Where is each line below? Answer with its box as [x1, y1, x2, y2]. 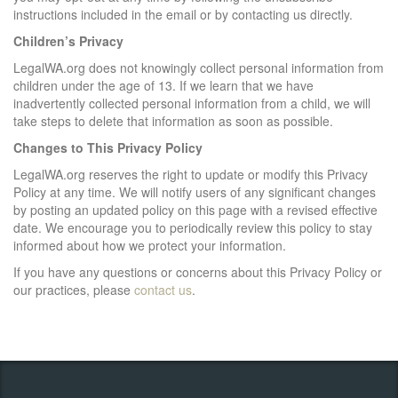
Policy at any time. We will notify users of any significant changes [13, 182, 376, 201]
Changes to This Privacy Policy [13, 138, 203, 156]
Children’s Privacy [13, 31, 123, 50]
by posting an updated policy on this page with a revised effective [13, 200, 378, 219]
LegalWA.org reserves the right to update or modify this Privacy [13, 164, 368, 183]
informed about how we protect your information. [13, 235, 286, 254]
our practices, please [13, 280, 134, 298]
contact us [134, 280, 192, 298]
